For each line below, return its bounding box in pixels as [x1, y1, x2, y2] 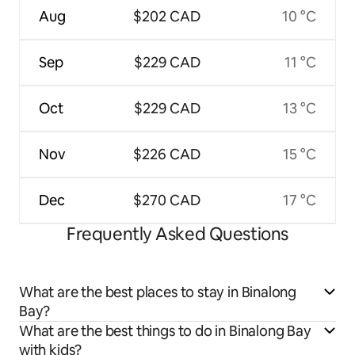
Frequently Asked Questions [67, 222, 288, 246]
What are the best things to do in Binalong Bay [19, 321, 311, 340]
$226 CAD [133, 144, 200, 163]
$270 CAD [133, 190, 200, 209]
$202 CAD [133, 6, 200, 25]
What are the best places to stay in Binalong [19, 282, 297, 301]
